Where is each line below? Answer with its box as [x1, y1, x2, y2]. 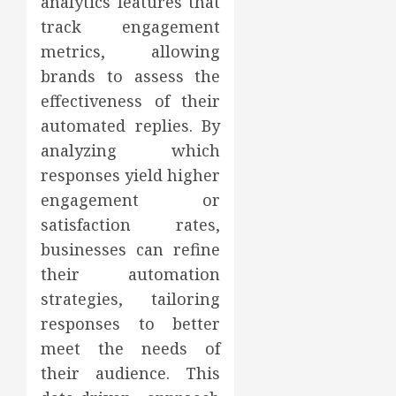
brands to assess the [41, 65, 221, 87]
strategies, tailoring [41, 287, 221, 309]
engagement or [41, 188, 221, 210]
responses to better [41, 312, 221, 334]
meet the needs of [41, 337, 221, 359]
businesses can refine [41, 238, 221, 260]
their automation [41, 263, 221, 285]
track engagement [41, 15, 221, 37]
